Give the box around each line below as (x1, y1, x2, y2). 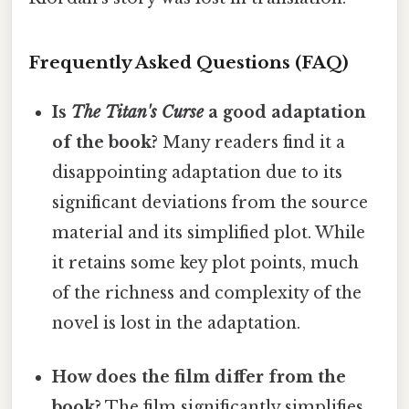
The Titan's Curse (71, 101, 204, 122)
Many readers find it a (158, 131, 346, 152)
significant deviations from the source (52, 192, 369, 213)
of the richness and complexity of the (52, 282, 362, 303)
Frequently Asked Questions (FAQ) (28, 51, 349, 73)
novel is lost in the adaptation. (52, 312, 301, 333)
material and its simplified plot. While (52, 222, 366, 243)
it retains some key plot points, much (52, 252, 360, 273)
